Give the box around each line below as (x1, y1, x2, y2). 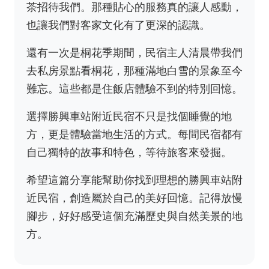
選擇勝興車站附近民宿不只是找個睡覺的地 (26, 110, 232, 122)
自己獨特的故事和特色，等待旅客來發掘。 (26, 146, 232, 159)
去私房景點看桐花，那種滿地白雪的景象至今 (26, 64, 243, 77)
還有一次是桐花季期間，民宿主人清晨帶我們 (26, 46, 243, 59)
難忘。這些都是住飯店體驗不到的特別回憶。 (26, 82, 243, 95)
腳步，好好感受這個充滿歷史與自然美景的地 (26, 210, 243, 222)
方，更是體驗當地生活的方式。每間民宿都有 (26, 128, 243, 141)
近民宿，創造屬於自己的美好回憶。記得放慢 (26, 192, 243, 204)
